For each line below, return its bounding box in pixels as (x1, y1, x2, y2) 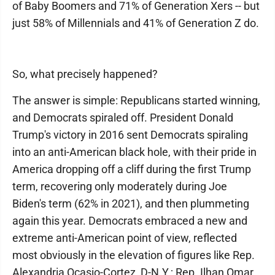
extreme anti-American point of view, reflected (12, 231, 237, 244)
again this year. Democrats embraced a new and (12, 214, 247, 227)
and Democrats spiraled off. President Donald (12, 111, 233, 124)
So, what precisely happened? (12, 68, 158, 80)
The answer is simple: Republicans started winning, (12, 94, 260, 107)
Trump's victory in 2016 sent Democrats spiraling (12, 128, 248, 141)
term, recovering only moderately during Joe (12, 180, 227, 193)
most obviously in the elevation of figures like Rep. (12, 249, 255, 261)
